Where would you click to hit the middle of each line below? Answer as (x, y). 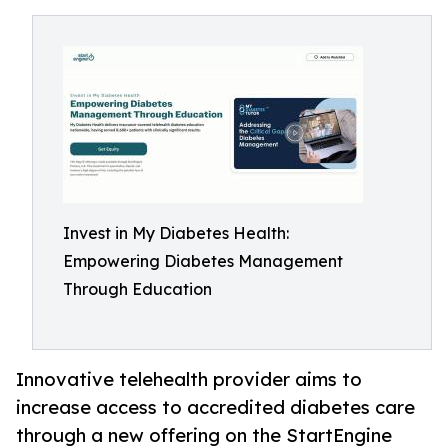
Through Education (137, 289)
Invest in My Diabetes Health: (176, 233)
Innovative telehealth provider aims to (189, 379)
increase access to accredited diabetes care (215, 407)
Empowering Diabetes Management (203, 261)
